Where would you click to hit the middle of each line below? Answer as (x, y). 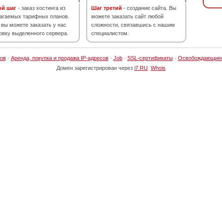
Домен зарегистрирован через (95, 68)
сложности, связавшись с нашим (133, 25)
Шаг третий (107, 8)
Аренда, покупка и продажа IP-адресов (59, 58)
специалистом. (110, 33)
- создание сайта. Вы (149, 8)
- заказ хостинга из (41, 8)
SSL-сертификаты (150, 58)
